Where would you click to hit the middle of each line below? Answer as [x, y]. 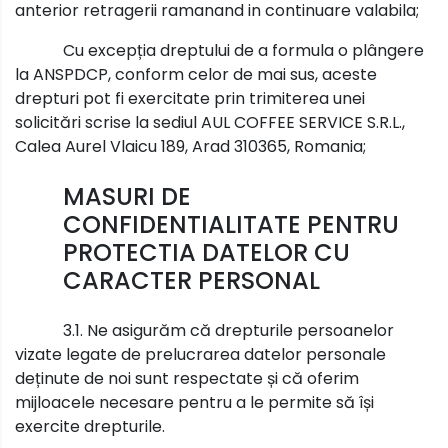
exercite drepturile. [90, 426]
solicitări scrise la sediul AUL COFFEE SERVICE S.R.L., [210, 122]
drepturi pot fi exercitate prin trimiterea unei [190, 98]
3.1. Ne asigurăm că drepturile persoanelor [228, 330]
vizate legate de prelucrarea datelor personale [200, 354]
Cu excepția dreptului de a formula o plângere [243, 50]
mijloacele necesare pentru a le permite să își [194, 402]
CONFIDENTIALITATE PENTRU [231, 224]
